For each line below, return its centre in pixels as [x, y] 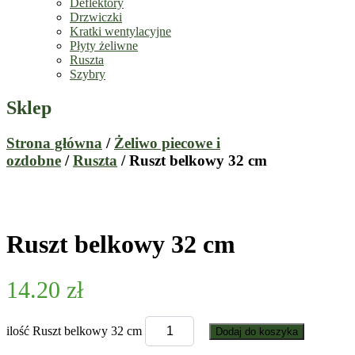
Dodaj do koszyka [257, 331]
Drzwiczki [96, 17]
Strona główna [54, 143]
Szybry [88, 74]
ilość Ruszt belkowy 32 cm [74, 330]
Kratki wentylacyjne [120, 32]
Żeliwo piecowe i [167, 143]
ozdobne [34, 161]
